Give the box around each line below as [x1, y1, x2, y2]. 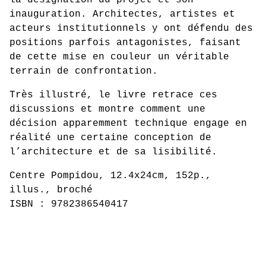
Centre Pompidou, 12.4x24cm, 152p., [9, 170, 211, 181]
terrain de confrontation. [9, 66, 158, 77]
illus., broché [9, 185, 93, 195]
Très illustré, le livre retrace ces [9, 90, 217, 100]
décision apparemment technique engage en [9, 118, 247, 129]
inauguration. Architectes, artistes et [9, 9, 235, 20]
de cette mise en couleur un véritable [9, 52, 229, 62]
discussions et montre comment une [9, 104, 205, 115]
